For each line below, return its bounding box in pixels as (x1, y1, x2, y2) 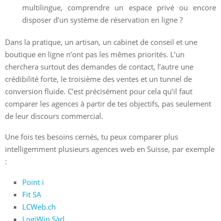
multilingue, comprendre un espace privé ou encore (22, 2, 216, 12)
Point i (22, 177, 44, 187)
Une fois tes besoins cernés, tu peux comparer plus (5, 131, 178, 142)
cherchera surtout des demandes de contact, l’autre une (5, 61, 193, 72)
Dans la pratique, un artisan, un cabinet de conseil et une (5, 37, 197, 47)
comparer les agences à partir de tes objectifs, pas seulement (5, 98, 211, 109)
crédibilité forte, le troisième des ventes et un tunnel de (5, 74, 192, 84)
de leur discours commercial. (5, 110, 103, 121)
